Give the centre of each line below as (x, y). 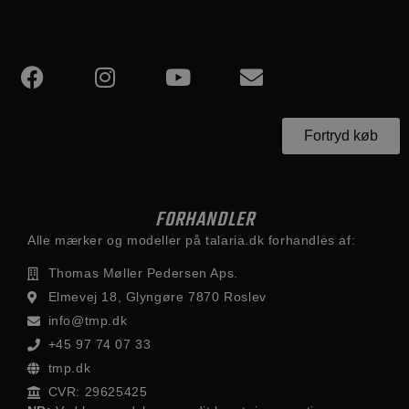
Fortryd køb (341, 136)
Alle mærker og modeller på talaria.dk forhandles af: (192, 240)
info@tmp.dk (88, 321)
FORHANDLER (204, 220)
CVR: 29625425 (98, 392)
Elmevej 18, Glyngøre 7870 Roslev (157, 297)
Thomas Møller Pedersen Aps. (143, 273)
